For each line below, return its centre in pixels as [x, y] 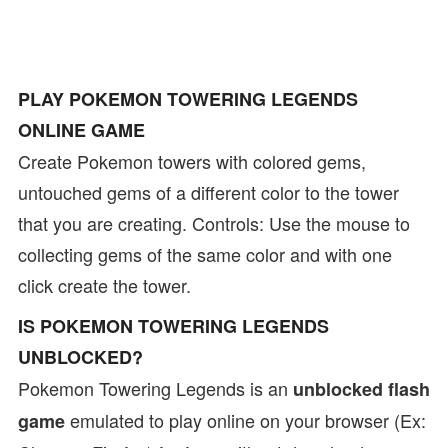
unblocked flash [361, 389]
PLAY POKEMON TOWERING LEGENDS [188, 99]
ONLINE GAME [81, 130]
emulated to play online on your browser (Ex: [245, 420]
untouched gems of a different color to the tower [208, 192]
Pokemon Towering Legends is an [155, 388]
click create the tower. [104, 285]
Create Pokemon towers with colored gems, [192, 161]
